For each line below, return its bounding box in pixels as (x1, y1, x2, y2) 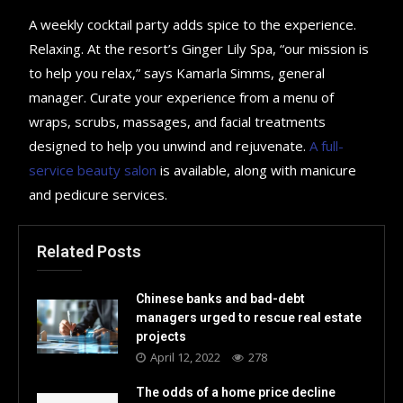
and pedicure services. (29, 184, 168, 203)
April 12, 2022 (150, 348, 220, 365)
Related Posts (37, 241, 141, 261)
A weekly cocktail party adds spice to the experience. (29, 14, 357, 33)
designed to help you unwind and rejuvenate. (29, 136, 310, 155)
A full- (309, 136, 345, 155)
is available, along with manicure (157, 160, 357, 179)
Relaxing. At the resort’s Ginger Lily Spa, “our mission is (29, 39, 370, 58)
